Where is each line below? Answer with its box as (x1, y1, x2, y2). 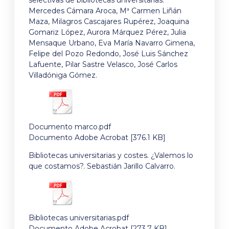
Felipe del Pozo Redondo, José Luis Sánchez (29, 49, 188, 59)
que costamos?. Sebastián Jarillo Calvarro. (29, 162, 175, 171)
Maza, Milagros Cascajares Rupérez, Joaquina (29, 17, 189, 27)
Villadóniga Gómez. (29, 71, 97, 80)
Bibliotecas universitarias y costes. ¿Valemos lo (29, 151, 193, 161)
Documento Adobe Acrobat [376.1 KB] (29, 132, 166, 142)
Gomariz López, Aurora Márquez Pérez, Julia (29, 28, 186, 37)
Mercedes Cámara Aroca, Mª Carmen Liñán (29, 6, 181, 16)
